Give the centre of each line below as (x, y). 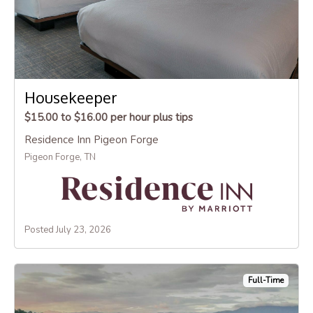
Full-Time (266, 280)
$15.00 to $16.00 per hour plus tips (108, 118)
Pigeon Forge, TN (60, 158)
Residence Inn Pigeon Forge (91, 140)
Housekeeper (71, 98)
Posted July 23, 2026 (67, 230)
